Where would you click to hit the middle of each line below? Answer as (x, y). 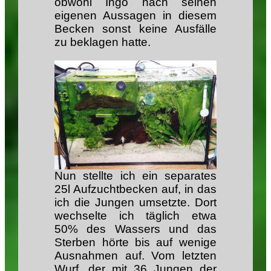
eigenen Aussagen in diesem (135, 15)
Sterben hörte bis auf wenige (135, 243)
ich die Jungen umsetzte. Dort (135, 203)
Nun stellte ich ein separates (135, 176)
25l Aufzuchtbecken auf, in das (135, 189)
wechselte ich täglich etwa (135, 216)
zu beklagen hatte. (103, 42)
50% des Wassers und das (135, 229)
